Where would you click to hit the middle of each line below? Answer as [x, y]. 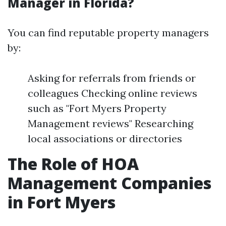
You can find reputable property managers [108, 33]
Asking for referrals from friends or [112, 78]
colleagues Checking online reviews [112, 93]
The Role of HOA [73, 164]
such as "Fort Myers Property [97, 108]
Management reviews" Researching [110, 123]
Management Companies [109, 183]
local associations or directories [105, 138]
